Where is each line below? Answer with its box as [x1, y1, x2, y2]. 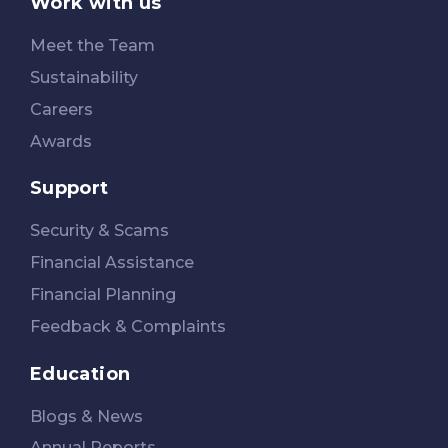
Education [30, 362, 131, 385]
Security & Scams [30, 221, 169, 241]
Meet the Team [30, 36, 155, 56]
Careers [30, 99, 93, 119]
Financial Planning [30, 284, 176, 304]
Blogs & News [30, 406, 143, 426]
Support [30, 177, 109, 200]
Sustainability [30, 67, 138, 87]
